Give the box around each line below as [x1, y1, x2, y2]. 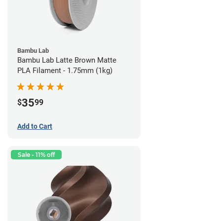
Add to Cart [17, 122, 52, 130]
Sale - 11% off [18, 150, 55, 158]
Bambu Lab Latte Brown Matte [17, 55, 116, 65]
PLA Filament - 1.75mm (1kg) [17, 66, 112, 75]
